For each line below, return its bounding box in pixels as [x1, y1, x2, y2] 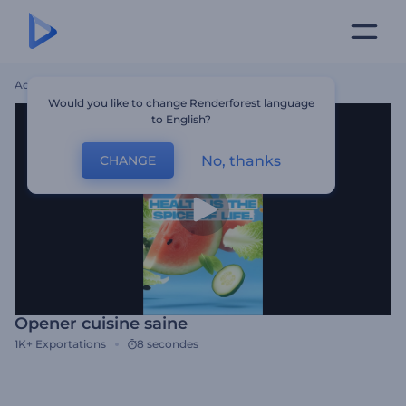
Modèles [61, 78, 106, 92]
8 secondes [137, 337, 198, 351]
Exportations [35, 337, 106, 351]
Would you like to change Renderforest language [48, 96, 315, 110]
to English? [151, 112, 212, 126]
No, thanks [201, 151, 282, 169]
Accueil [14, 78, 54, 92]
